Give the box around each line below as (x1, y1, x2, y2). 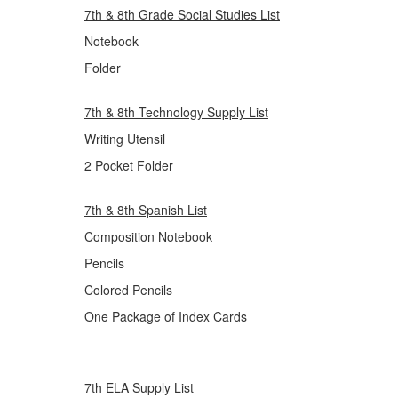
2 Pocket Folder (84, 156, 173, 174)
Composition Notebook (84, 227, 212, 245)
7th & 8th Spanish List (84, 201, 207, 219)
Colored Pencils (84, 281, 172, 298)
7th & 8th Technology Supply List (84, 103, 268, 121)
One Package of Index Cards (84, 307, 247, 325)
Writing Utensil (84, 130, 165, 147)
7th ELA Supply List (84, 378, 194, 396)
